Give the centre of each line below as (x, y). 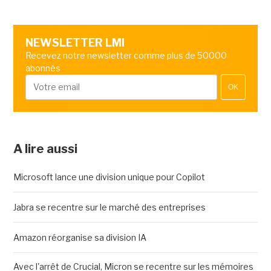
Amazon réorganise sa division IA (80, 238)
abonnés (43, 68)
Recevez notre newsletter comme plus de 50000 (126, 56)
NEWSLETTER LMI (75, 43)
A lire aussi (45, 149)
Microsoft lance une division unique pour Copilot (109, 177)
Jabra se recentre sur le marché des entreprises (109, 207)
